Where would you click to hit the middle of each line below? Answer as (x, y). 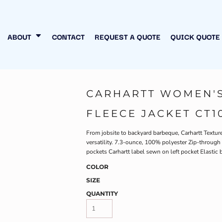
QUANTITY (102, 194)
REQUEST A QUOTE (127, 36)
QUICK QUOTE (195, 36)
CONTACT (68, 36)
